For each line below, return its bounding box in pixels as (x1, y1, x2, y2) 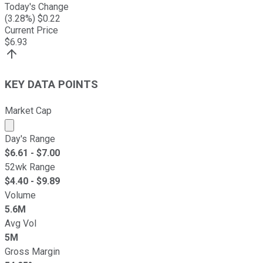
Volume (5, 189, 36, 201)
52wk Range (5, 161, 55, 173)
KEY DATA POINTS (5, 77, 98, 91)
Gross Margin (5, 245, 60, 257)
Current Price (5, 25, 58, 36)
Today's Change (5, 1, 69, 13)
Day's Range (5, 133, 55, 144)
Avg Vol (5, 217, 36, 229)
